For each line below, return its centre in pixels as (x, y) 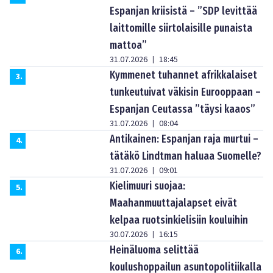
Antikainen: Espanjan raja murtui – (184, 139)
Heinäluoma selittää (154, 250)
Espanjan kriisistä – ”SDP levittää (183, 11)
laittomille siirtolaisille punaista (181, 28)
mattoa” (128, 45)
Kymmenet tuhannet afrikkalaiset (183, 75)
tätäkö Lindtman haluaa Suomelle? (186, 156)
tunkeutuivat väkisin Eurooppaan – (185, 92)
